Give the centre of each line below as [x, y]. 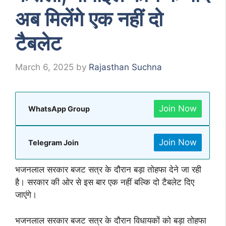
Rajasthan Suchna [125, 67]
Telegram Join [53, 143]
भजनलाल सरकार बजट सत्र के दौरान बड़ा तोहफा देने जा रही [108, 170]
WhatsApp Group [59, 109]
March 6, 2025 [44, 67]
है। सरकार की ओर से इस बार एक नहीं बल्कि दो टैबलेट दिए [105, 182]
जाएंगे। [26, 195]
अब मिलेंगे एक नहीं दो [89, 19]
